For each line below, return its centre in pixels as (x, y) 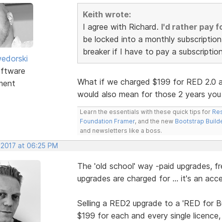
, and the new (155, 121)
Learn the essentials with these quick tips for (146, 111)
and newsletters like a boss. (121, 130)
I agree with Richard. (122, 27)
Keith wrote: (107, 14)
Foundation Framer (107, 121)
